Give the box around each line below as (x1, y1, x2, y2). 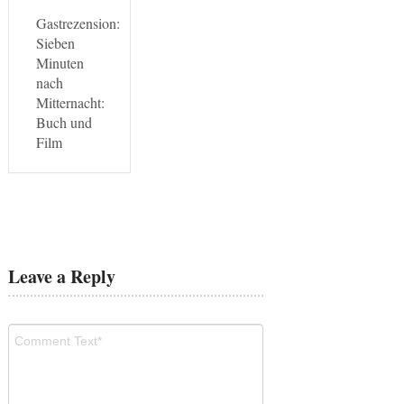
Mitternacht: (35, 92, 105, 112)
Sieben (35, 32, 75, 52)
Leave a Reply (7, 262, 115, 289)
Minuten (35, 52, 84, 72)
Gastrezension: (35, 13, 120, 32)
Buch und (35, 112, 92, 132)
